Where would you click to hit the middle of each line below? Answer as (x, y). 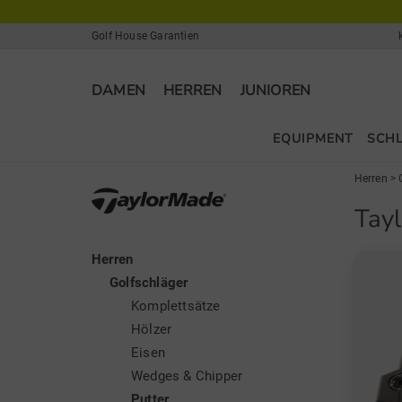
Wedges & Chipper (187, 376)
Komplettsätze (176, 306)
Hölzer (152, 329)
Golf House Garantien (145, 36)
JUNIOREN (275, 91)
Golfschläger (149, 283)
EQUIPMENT (313, 139)
